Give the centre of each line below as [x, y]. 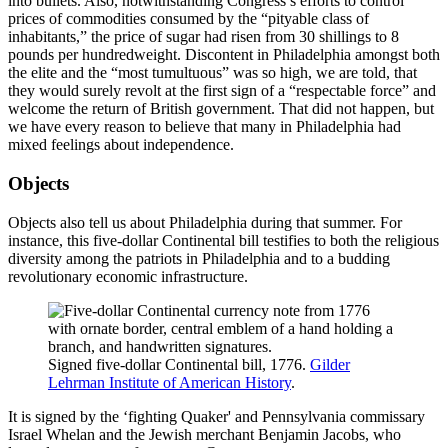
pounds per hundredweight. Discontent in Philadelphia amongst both [224, 55]
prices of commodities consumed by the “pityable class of [188, 19]
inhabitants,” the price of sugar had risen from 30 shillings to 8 [203, 37]
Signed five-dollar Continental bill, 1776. [179, 364]
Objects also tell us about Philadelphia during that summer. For [205, 222]
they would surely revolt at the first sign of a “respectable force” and [222, 91]
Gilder [330, 364]
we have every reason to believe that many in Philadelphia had [204, 127]
